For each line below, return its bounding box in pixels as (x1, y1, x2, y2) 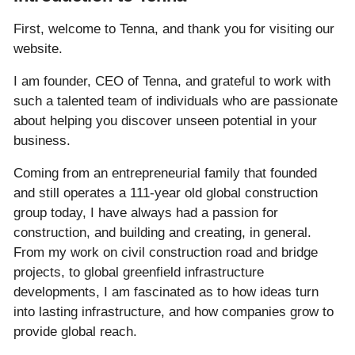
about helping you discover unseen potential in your (13, 113, 317, 129)
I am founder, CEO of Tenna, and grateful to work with (13, 74, 330, 90)
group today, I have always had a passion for (13, 205, 278, 221)
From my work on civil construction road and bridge (13, 245, 318, 261)
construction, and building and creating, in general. (13, 225, 311, 241)
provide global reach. (13, 324, 137, 340)
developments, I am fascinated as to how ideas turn (13, 284, 319, 300)
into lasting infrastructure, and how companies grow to (13, 304, 334, 320)
